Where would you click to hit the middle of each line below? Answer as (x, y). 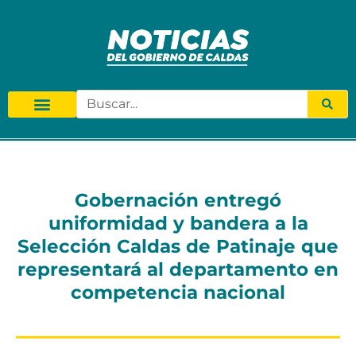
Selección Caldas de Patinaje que (178, 247)
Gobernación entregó (178, 201)
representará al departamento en (178, 270)
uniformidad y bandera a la (178, 224)
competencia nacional (178, 293)
